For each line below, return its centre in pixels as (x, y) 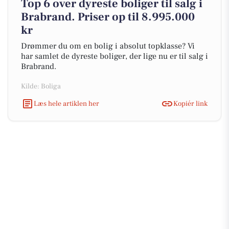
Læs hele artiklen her (66, 104)
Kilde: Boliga (41, 86)
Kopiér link (190, 104)
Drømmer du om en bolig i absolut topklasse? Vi (108, 46)
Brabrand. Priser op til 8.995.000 (108, 17)
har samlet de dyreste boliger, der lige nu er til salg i (114, 56)
